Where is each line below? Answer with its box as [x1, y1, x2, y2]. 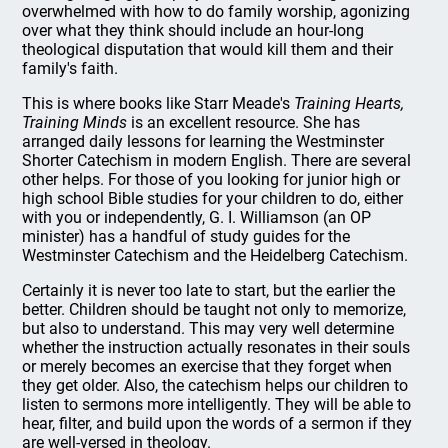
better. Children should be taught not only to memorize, [22, 300, 407, 319]
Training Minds [22, 113, 128, 132]
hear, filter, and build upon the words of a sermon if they [22, 414, 413, 433]
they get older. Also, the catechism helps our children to [22, 376, 409, 395]
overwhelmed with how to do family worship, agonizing [22, 2, 411, 21]
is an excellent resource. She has [127, 113, 361, 132]
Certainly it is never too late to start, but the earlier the [22, 281, 396, 300]
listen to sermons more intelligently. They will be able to [22, 395, 412, 414]
